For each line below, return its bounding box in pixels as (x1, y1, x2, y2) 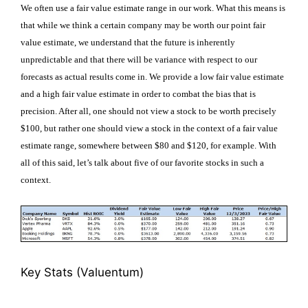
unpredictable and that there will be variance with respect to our (21, 54, 257, 65)
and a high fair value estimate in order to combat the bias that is (21, 89, 256, 100)
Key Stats (21, 265, 76, 280)
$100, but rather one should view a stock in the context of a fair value (21, 123, 278, 134)
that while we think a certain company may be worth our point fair (21, 20, 265, 31)
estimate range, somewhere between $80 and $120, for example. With (21, 140, 276, 151)
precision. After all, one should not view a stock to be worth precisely (21, 106, 276, 117)
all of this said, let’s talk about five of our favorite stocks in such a (21, 157, 264, 168)
